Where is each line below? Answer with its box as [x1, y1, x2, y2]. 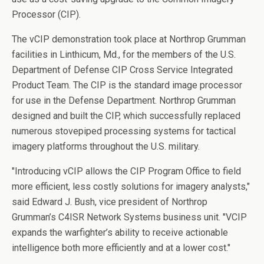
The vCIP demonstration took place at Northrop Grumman [12, 34, 246, 45]
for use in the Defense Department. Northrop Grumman [12, 95, 236, 106]
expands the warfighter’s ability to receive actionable [12, 227, 228, 238]
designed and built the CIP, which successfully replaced [12, 110, 240, 121]
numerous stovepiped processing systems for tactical [12, 126, 236, 137]
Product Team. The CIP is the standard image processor [12, 80, 242, 91]
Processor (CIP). [12, 9, 81, 20]
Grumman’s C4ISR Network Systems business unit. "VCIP [12, 212, 247, 223]
